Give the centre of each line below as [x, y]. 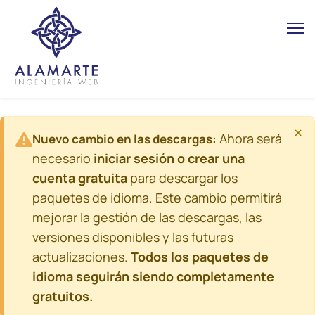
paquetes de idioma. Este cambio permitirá [157, 198]
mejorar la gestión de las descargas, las [147, 217]
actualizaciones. [82, 257]
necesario [63, 158]
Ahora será [249, 139]
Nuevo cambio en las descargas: [124, 139]
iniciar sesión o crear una [169, 158]
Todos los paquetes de [200, 257]
